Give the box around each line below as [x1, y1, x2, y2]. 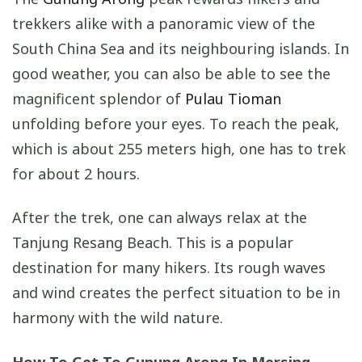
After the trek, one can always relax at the [12, 208, 307, 228]
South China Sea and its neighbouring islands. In [12, 39, 349, 59]
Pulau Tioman [185, 89, 281, 109]
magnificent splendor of [12, 89, 185, 109]
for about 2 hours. [12, 164, 140, 184]
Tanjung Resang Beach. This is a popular [12, 233, 293, 253]
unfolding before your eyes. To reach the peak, [12, 114, 339, 134]
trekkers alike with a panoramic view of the [12, 14, 315, 34]
